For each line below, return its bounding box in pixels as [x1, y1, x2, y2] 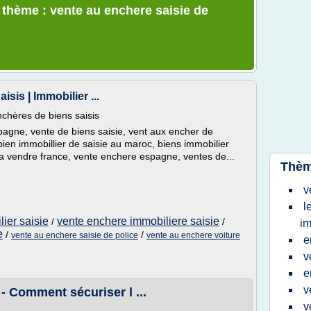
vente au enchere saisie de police [11, 230, 138, 240]
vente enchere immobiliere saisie [57, 215, 219, 227]
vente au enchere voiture [146, 230, 240, 240]
